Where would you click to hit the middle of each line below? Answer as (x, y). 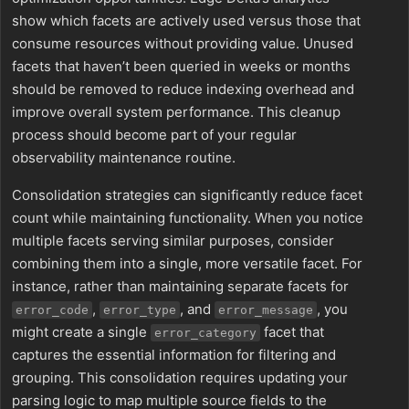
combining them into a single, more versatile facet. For (187, 263)
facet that (292, 332)
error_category (205, 333)
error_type (140, 310)
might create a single (81, 332)
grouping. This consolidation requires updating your (180, 378)
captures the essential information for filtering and (174, 355)
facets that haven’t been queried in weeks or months (181, 66)
